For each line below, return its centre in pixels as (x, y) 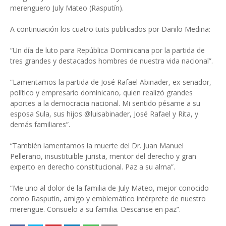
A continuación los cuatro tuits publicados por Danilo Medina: (110, 29)
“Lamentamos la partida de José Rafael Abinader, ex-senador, (111, 82)
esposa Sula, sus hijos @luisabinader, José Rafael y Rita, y (104, 114)
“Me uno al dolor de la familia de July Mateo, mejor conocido (109, 188)
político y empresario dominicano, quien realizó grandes (101, 93)
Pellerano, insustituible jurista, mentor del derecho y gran (103, 156)
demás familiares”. (40, 124)
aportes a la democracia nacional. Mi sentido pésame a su (105, 103)
